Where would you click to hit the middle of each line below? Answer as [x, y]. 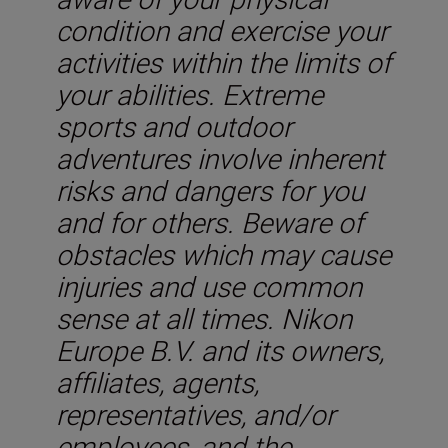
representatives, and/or [195, 414]
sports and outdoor [174, 126]
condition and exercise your [222, 30]
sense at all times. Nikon [204, 318]
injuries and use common [209, 286]
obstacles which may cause [223, 254]
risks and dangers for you [210, 190]
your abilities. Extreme [189, 94]
